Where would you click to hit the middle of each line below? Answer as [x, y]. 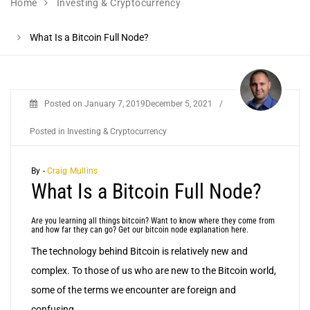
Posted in [48, 132]
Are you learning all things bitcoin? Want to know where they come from [153, 221]
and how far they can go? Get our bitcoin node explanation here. [140, 230]
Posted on [64, 104]
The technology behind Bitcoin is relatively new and [139, 252]
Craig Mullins [72, 171]
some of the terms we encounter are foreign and [134, 290]
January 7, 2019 [115, 104]
